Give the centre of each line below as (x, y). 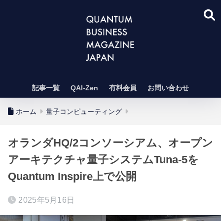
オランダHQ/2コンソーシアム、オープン (110, 143)
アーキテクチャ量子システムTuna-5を (103, 160)
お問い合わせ (168, 88)
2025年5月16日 (47, 200)
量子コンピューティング (84, 111)
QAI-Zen (84, 88)
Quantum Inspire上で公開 (72, 176)
